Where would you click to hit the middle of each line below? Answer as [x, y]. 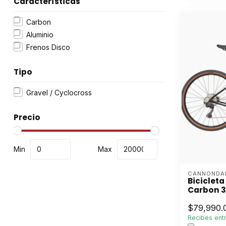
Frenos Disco [48, 47]
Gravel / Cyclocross [59, 92]
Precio [27, 117]
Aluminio [40, 34]
